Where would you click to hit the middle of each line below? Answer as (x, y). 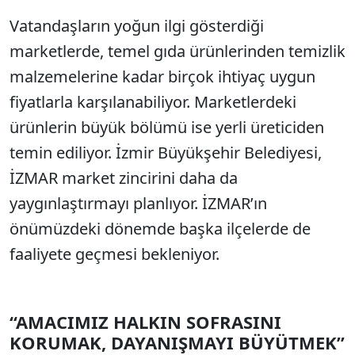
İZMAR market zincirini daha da (124, 178)
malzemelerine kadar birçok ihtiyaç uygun (162, 76)
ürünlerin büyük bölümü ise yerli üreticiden (167, 127)
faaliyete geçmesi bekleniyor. (115, 254)
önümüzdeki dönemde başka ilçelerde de (160, 229)
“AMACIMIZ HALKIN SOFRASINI (145, 322)
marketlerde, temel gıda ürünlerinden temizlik (177, 51)
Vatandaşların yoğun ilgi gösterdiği (137, 26)
